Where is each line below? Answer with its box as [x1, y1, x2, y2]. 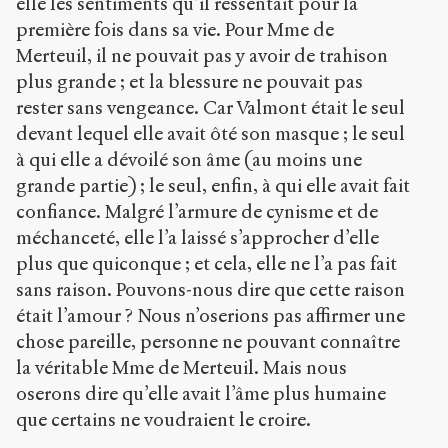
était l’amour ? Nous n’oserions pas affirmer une [16, 304, 405, 328]
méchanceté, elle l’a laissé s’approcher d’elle [16, 226, 379, 250]
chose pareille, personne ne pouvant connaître [16, 330, 400, 354]
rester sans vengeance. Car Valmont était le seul [16, 96, 405, 120]
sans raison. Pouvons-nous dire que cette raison [16, 278, 405, 302]
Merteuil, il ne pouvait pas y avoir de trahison [16, 44, 388, 68]
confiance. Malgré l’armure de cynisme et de [16, 200, 378, 224]
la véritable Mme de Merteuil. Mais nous [16, 356, 347, 380]
